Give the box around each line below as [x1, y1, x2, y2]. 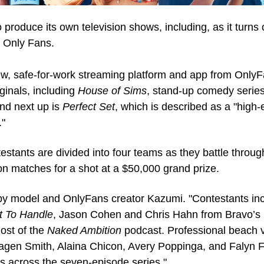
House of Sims [78, 85, 147, 97]
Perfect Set [62, 101, 115, 113]
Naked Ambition [47, 225, 121, 236]
